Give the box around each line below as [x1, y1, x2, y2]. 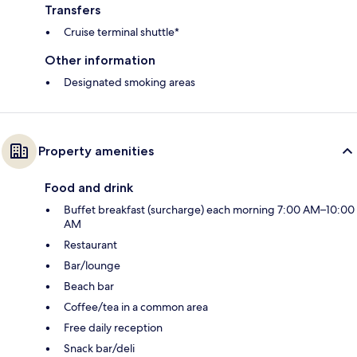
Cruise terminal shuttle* [64, 25, 179, 40]
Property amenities [38, 143, 154, 159]
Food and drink [45, 180, 133, 196]
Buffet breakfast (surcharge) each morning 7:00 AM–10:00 [64, 202, 355, 218]
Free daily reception [64, 320, 163, 335]
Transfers [45, 2, 100, 18]
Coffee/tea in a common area [64, 300, 208, 315]
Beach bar [64, 279, 114, 294]
